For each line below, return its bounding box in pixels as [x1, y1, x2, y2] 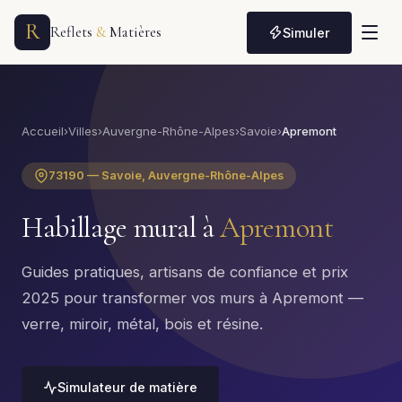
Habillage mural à [22, 210, 221, 245]
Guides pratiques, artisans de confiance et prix [22, 263, 348, 281]
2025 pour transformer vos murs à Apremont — [22, 289, 363, 307]
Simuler [283, 24, 330, 40]
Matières [106, 22, 162, 41]
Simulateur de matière [57, 380, 197, 395]
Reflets [50, 22, 96, 41]
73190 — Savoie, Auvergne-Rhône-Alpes [48, 169, 284, 182]
